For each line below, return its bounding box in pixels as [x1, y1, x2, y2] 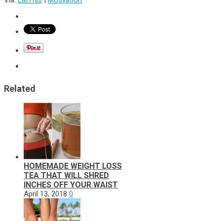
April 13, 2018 [24, 189, 67, 198]
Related [4, 83, 36, 94]
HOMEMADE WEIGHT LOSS [24, 161, 122, 171]
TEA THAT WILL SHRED [24, 170, 109, 180]
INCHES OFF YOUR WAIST [24, 180, 118, 189]
